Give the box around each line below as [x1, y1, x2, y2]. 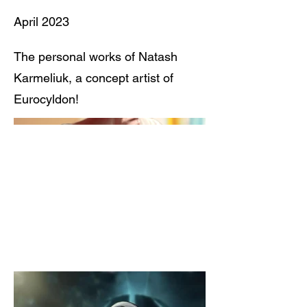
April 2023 [14, 14, 69, 29]
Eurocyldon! [14, 92, 79, 106]
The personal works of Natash [14, 49, 177, 64]
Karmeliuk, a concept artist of [14, 71, 173, 85]
